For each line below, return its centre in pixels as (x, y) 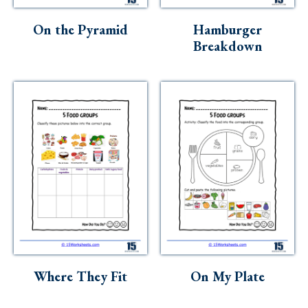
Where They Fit (80, 277)
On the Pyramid (80, 29)
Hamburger (228, 29)
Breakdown (228, 46)
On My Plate (228, 277)
